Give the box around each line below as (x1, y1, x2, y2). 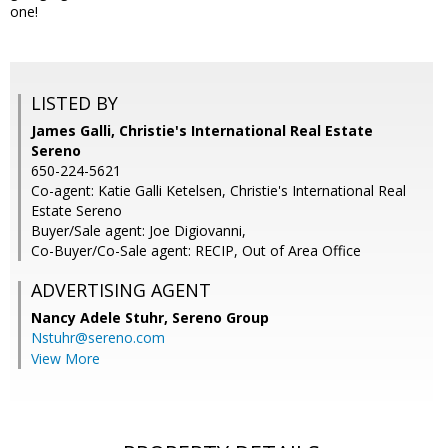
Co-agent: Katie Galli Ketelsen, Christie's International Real (31, 181, 406, 201)
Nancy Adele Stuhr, (31, 308, 172, 328)
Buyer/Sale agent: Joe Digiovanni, (31, 221, 246, 241)
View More (31, 349, 100, 369)
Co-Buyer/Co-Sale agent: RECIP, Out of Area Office (31, 241, 361, 261)
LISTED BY (31, 91, 118, 116)
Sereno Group (172, 308, 269, 328)
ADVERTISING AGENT (31, 278, 211, 303)
